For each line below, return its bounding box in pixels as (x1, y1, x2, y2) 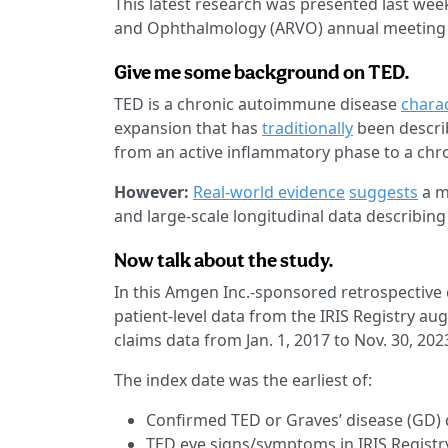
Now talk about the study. (114, 248, 334, 273)
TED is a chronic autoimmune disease (114, 93, 401, 116)
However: (114, 181, 189, 204)
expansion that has (114, 117, 262, 140)
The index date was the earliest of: (114, 369, 372, 392)
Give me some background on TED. (114, 60, 410, 85)
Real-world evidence (193, 181, 345, 204)
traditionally (262, 117, 353, 140)
